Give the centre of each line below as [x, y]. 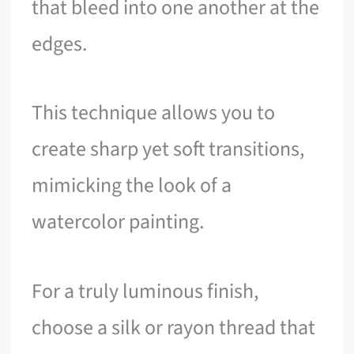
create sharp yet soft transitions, [168, 149]
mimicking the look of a [132, 186]
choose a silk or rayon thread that [174, 327]
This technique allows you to [154, 113]
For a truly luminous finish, [145, 291]
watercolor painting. [118, 222]
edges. [60, 43]
